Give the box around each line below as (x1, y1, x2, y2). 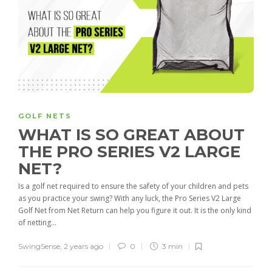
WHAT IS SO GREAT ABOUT (18, 125, 245, 145)
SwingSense (18, 242, 60, 251)
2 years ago (64, 242, 103, 251)
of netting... (18, 217, 56, 228)
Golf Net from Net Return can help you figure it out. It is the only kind (18, 205, 251, 216)
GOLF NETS (18, 112, 72, 121)
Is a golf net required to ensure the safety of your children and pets (18, 181, 248, 192)
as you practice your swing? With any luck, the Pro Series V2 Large (18, 193, 241, 204)
